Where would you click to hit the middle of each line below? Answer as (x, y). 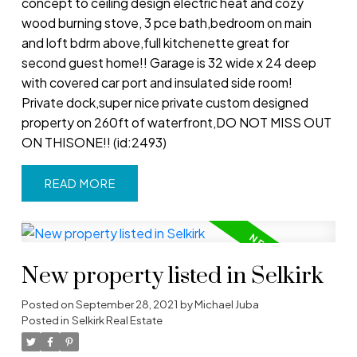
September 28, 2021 (126, 304)
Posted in (45, 320)
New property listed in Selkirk (172, 276)
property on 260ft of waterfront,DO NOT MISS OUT (176, 122)
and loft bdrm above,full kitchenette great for (155, 42)
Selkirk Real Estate (117, 320)
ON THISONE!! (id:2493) (94, 142)
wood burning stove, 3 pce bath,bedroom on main (166, 22)
